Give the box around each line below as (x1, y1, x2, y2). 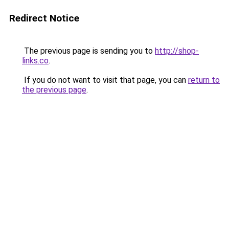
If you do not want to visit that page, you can (22, 75, 188, 85)
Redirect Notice (9, 12, 79, 24)
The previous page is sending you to (22, 46, 155, 56)
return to (188, 75, 220, 85)
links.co (22, 56, 49, 65)
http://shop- (155, 46, 199, 56)
